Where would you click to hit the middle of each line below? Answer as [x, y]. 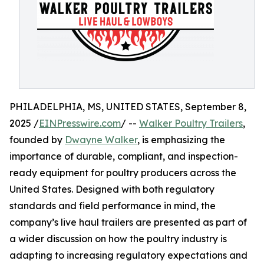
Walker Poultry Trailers [191, 123]
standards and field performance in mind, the [113, 206]
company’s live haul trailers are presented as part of [128, 222]
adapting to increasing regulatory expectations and [128, 255]
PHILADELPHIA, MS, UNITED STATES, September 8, [128, 107]
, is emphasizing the [181, 140]
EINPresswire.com [80, 123]
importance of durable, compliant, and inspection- [124, 156]
